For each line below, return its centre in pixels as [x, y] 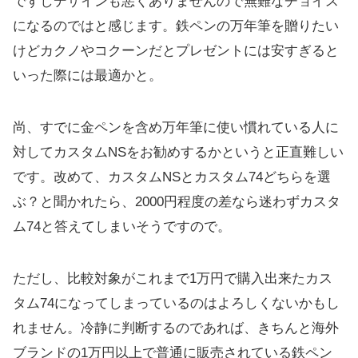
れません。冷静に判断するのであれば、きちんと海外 [176, 328]
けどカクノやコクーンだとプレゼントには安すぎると [176, 50]
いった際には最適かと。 [88, 75]
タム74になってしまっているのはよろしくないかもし [176, 303]
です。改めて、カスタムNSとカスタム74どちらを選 [172, 177]
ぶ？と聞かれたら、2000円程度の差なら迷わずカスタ [177, 201]
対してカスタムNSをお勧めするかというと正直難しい [178, 152]
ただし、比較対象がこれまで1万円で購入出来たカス [173, 278]
